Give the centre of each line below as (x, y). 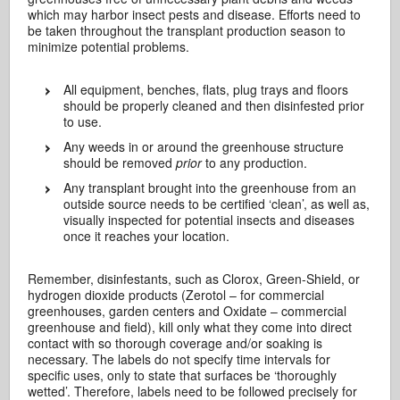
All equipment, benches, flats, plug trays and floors (206, 89)
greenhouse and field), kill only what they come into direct (190, 327)
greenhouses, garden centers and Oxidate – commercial (187, 311)
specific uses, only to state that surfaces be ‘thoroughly (183, 375)
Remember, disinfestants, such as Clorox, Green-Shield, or (194, 279)
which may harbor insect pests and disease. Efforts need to (195, 14)
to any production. (255, 162)
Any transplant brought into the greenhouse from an (210, 187)
